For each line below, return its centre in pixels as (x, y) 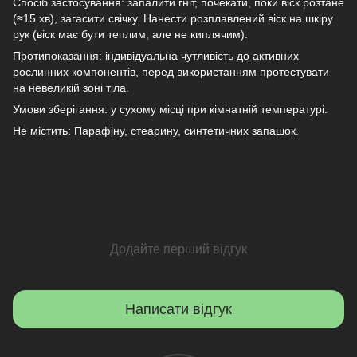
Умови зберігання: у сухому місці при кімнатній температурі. (170, 109)
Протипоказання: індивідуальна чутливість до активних (156, 56)
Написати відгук (178, 309)
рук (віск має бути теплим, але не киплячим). (130, 34)
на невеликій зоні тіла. (71, 88)
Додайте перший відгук (178, 249)
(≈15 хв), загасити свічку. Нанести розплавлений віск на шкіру (173, 18)
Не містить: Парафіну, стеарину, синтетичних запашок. (156, 131)
